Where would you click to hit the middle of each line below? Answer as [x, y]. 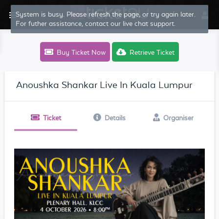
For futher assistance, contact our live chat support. [96, 23]
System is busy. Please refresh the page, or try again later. [106, 14]
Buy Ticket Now [80, 52]
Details [115, 118]
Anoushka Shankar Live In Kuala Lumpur [104, 85]
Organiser [178, 118]
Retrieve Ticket [152, 52]
